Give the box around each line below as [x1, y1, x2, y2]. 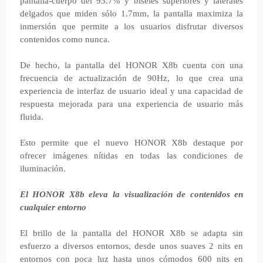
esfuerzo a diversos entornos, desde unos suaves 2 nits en [19, 241, 244, 251]
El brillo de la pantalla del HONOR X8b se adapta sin [19, 228, 244, 238]
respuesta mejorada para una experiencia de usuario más [19, 99, 244, 109]
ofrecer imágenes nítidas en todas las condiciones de [19, 151, 244, 160]
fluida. [19, 112, 43, 122]
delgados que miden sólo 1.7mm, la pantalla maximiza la [19, 9, 244, 18]
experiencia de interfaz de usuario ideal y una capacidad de [19, 86, 244, 96]
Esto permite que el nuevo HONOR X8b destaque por [19, 138, 244, 147]
